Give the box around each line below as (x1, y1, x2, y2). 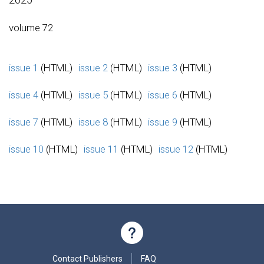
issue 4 (9, 88, 38, 101)
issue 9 (148, 115, 177, 128)
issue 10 (9, 143, 44, 155)
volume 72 (9, 21, 53, 34)
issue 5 (78, 88, 108, 101)
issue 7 (9, 115, 38, 128)
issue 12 (159, 143, 193, 155)
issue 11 (84, 143, 118, 155)
